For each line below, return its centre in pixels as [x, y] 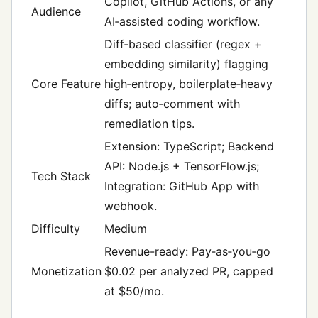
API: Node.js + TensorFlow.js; [182, 166]
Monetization [66, 271]
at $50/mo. [134, 291]
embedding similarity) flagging [186, 64]
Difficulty [56, 228]
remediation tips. [149, 123]
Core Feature [66, 83]
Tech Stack [61, 176]
